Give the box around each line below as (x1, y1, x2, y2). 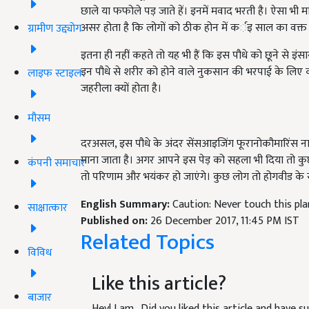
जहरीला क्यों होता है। (81, 79, 164, 98)
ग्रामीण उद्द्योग (28, 19, 81, 38)
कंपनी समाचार (28, 153, 86, 172)
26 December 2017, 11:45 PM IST (150, 212, 299, 230)
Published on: (81, 212, 150, 230)
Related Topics (81, 224, 215, 261)
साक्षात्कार (28, 198, 68, 217)
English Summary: (81, 195, 172, 214)
